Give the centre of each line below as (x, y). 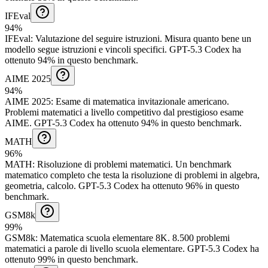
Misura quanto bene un (208, 38)
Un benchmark (203, 164)
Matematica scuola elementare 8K (104, 237)
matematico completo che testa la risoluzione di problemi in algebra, (132, 175)
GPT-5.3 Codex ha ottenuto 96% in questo (158, 185)
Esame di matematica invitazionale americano (141, 101)
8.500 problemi (201, 237)
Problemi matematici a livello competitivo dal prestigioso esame (124, 112)
